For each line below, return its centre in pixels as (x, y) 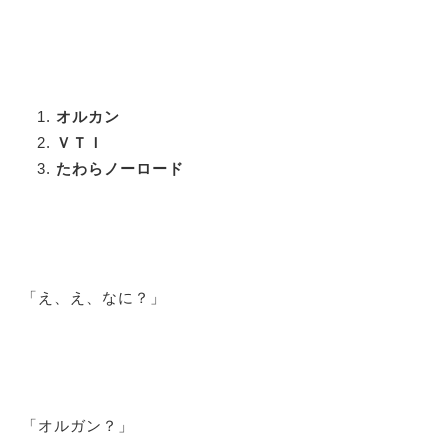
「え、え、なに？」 (94, 297)
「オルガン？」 (78, 426)
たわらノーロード (119, 169)
